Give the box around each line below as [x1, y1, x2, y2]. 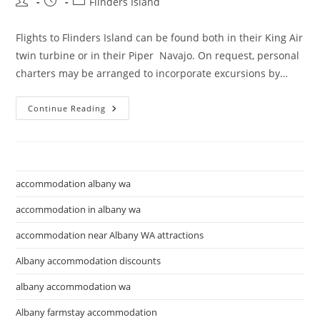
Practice [105, 161, 149, 175]
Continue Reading [28, 103, 106, 114]
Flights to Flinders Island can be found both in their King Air [16, 31, 304, 44]
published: [44, 9, 96, 23]
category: [72, 9, 116, 23]
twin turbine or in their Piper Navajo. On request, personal [16, 49, 300, 62]
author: [15, 9, 51, 23]
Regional [105, 111, 153, 125]
